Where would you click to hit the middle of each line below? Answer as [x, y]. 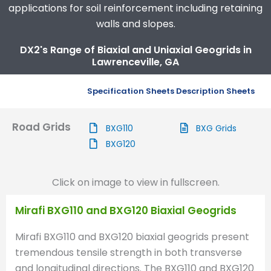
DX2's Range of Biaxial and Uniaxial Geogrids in [135, 50]
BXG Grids [217, 128]
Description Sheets [216, 91]
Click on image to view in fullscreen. [135, 182]
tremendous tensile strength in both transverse [129, 252]
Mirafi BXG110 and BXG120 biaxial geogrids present [132, 237]
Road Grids [41, 127]
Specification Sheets [131, 91]
